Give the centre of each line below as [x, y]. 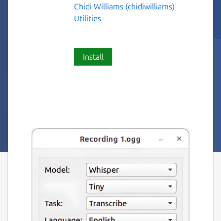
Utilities [88, 18]
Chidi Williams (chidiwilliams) [124, 6]
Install [93, 56]
